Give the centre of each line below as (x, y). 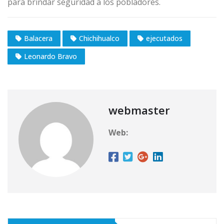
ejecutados (164, 38)
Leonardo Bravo (50, 56)
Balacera (38, 38)
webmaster (139, 110)
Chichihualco (99, 38)
